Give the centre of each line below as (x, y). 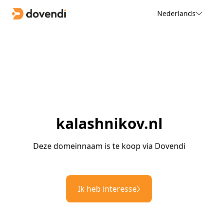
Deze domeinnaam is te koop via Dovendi (109, 146)
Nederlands (176, 13)
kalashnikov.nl (109, 124)
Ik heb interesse (107, 189)
